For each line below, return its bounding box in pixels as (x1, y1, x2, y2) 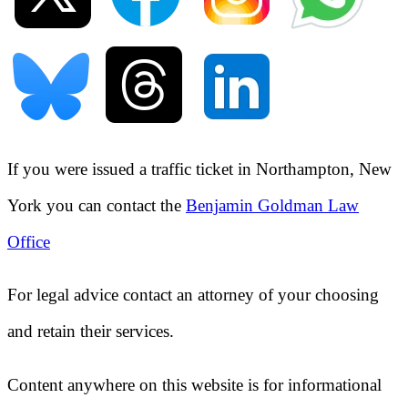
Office (7, 231, 50, 251)
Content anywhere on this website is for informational (7, 375, 382, 395)
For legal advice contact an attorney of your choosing (7, 285, 379, 305)
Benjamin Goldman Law (186, 195, 359, 215)
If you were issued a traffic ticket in (7, 158, 256, 178)
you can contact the (42, 195, 186, 215)
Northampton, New (256, 158, 392, 178)
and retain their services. (7, 321, 174, 342)
